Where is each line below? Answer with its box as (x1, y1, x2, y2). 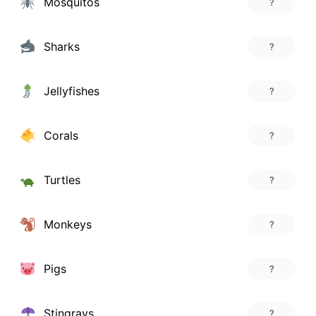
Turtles (39, 172, 80, 187)
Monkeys (39, 217, 92, 231)
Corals (39, 128, 78, 142)
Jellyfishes (39, 83, 99, 98)
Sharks (39, 39, 80, 54)
